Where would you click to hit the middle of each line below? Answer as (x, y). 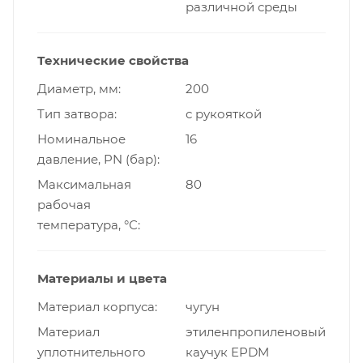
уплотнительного (92, 352)
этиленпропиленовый (256, 332)
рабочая (64, 205)
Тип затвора (76, 114)
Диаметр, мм (78, 89)
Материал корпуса (96, 307)
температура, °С (88, 225)
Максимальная (84, 185)
